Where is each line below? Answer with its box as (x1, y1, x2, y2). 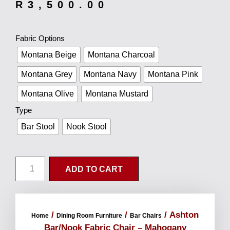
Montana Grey (21, 70, 72, 79)
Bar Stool (21, 122, 55, 131)
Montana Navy (84, 70, 137, 79)
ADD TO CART (65, 165, 123, 174)
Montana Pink (148, 70, 198, 79)
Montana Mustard (85, 89, 148, 99)
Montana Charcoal (88, 50, 155, 60)
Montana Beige (21, 50, 76, 60)
